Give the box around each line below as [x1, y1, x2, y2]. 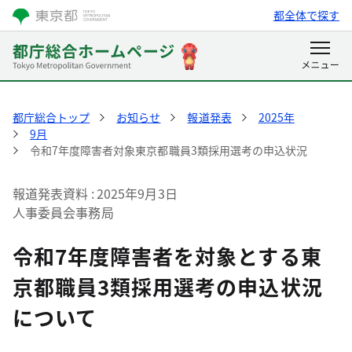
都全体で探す [273, 7, 339, 23]
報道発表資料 [13, 184, 89, 203]
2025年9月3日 [96, 184, 178, 203]
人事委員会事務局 [13, 203, 114, 222]
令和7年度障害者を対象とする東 [13, 241, 322, 270]
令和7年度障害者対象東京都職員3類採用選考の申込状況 [30, 142, 307, 158]
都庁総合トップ [13, 109, 90, 125]
